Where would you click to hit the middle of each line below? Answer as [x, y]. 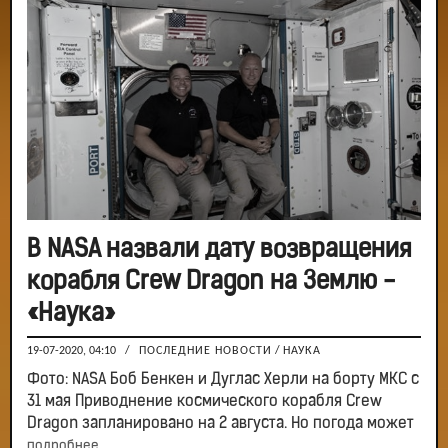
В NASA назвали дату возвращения [219, 250]
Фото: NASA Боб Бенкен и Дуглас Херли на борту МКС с [223, 379]
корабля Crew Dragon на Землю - [211, 282]
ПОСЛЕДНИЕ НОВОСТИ [205, 350]
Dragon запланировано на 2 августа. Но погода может [220, 423]
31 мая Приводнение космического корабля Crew [204, 401]
